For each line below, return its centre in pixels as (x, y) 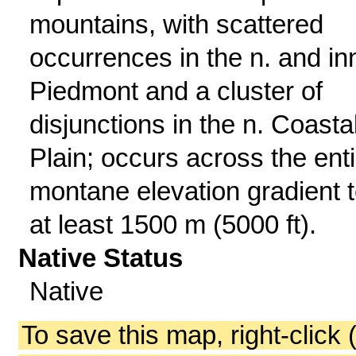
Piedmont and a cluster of (176, 91)
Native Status (101, 258)
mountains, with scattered (176, 24)
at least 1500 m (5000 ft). (172, 224)
